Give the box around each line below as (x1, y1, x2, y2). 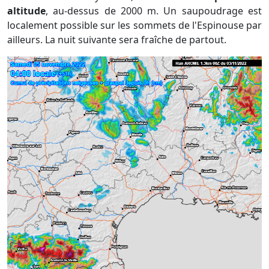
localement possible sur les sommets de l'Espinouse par (7, 19, 262, 32)
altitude (7, 4, 46, 18)
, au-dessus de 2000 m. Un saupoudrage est (46, 4, 262, 18)
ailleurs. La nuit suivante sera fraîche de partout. (7, 33, 229, 47)
